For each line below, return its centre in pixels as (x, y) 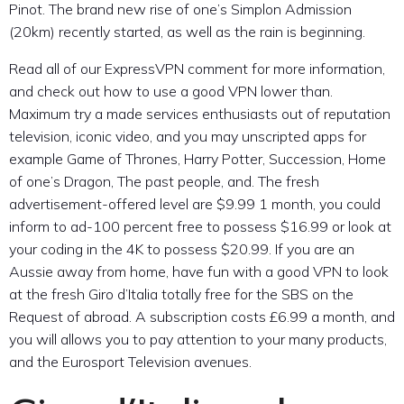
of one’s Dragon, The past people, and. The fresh (164, 181)
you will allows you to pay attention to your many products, (198, 339)
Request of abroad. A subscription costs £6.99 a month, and (202, 316)
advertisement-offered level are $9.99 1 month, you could (195, 203)
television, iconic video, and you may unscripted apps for (188, 136)
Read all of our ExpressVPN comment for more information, (197, 68)
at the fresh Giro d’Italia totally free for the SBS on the (181, 294)
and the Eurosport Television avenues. (130, 361)
